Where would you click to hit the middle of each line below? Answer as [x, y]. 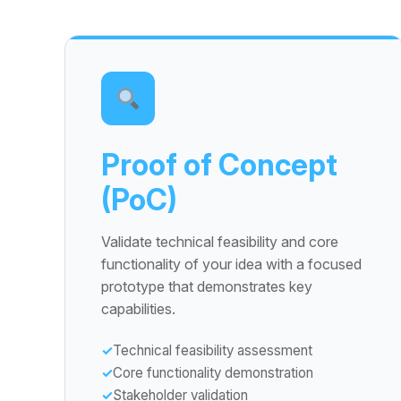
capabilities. [138, 309]
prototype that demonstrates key [207, 286]
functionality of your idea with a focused [231, 264]
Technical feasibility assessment [213, 350]
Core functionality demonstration [213, 373]
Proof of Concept [219, 165]
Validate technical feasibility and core [220, 242]
